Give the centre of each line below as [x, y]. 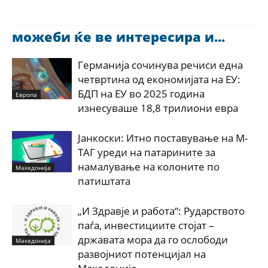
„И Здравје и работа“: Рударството [161, 211]
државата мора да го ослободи [153, 240]
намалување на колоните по [149, 167]
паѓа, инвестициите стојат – [146, 225]
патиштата [104, 181]
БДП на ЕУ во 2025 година [141, 94]
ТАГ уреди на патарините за [147, 152]
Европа [26, 94]
